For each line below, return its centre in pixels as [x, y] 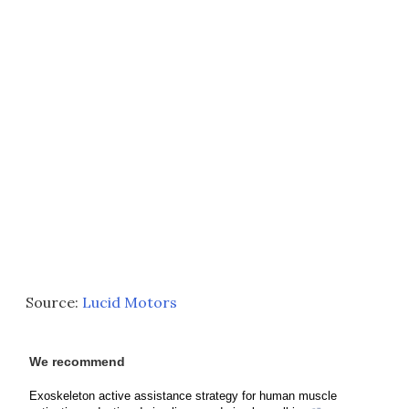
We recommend [77, 361]
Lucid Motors [130, 302]
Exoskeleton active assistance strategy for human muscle [183, 395]
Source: [54, 302]
